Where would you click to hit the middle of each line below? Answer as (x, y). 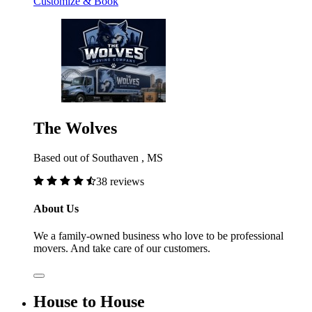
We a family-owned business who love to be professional (158, 236)
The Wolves (75, 128)
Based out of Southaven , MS (98, 157)
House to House (89, 301)
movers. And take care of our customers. (122, 249)
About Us (56, 208)
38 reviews (120, 181)
